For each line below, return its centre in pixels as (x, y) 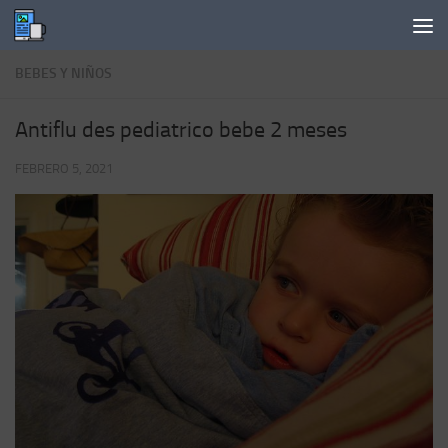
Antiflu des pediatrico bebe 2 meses (181, 130)
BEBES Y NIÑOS (63, 73)
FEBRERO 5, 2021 (64, 168)
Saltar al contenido (91, 28)
